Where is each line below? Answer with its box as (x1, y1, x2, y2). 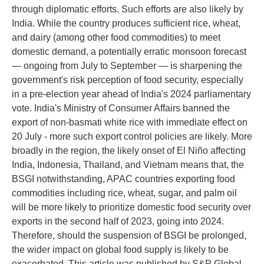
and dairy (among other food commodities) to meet (12, 32, 220, 42)
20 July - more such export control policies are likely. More (12, 131, 252, 141)
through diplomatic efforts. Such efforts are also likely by (12, 4, 243, 14)
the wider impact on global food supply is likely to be (12, 245, 229, 255)
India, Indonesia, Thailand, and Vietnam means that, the (12, 160, 244, 170)
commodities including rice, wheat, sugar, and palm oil (12, 188, 237, 198)
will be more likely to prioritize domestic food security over (12, 202, 251, 212)
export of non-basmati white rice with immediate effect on (12, 117, 247, 127)
